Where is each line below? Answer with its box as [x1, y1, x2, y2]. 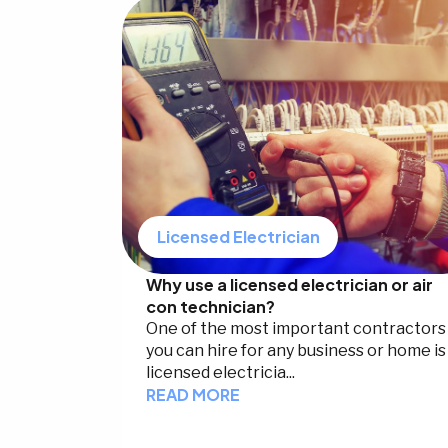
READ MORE [146, 384, 240, 406]
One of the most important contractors [146, 319, 446, 339]
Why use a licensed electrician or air [146, 274, 433, 296]
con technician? [146, 296, 275, 318]
